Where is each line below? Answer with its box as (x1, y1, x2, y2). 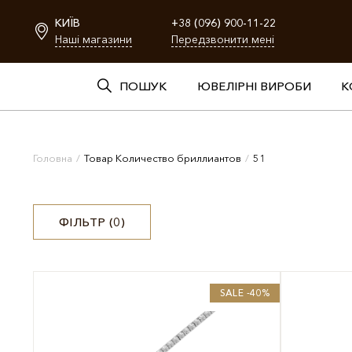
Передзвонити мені (171, 32, 274, 46)
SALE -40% (219, 287, 269, 299)
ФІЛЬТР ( (58, 214, 114, 229)
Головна (33, 151, 72, 164)
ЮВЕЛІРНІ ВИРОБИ (197, 79, 311, 93)
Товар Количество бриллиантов (84, 151, 241, 164)
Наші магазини (55, 32, 132, 46)
